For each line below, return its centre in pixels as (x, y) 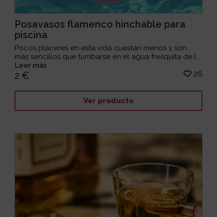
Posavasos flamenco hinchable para (100, 24)
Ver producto (108, 101)
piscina (31, 35)
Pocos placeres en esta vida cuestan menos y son (101, 48)
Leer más (31, 66)
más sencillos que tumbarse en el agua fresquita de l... (108, 57)
